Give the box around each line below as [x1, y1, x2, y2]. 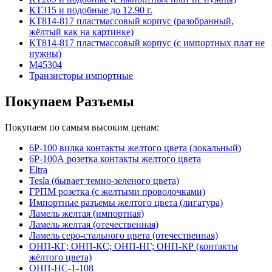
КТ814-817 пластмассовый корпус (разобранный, [29, 15, 234, 26]
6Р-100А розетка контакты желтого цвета [29, 153, 201, 164]
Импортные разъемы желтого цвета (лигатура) [29, 197, 223, 208]
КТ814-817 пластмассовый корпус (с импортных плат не [29, 37, 265, 48]
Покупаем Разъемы [5, 93, 134, 109]
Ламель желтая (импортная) [29, 208, 144, 219]
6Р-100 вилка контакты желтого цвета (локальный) [29, 142, 241, 153]
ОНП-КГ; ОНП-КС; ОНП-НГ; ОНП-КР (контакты [29, 240, 238, 251]
